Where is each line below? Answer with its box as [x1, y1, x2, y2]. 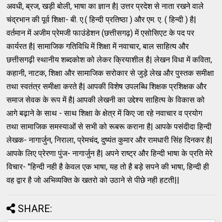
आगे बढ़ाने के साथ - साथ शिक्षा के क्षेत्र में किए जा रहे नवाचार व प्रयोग [6, 108, 203, 118]
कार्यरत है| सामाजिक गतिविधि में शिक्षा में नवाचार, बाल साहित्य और [6, 41, 189, 51]
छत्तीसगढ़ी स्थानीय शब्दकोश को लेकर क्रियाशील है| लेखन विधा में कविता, [6, 55, 213, 64]
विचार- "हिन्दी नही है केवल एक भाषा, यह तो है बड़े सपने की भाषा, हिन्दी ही [6, 162, 210, 171]
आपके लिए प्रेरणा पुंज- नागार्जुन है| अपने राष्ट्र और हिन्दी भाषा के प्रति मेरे [6, 148, 213, 158]
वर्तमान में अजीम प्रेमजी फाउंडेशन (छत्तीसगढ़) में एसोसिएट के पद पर [6, 28, 195, 38]
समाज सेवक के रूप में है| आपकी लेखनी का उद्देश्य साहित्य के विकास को [6, 95, 205, 105]
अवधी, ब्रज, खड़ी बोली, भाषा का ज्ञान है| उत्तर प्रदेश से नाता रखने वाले [6, 1, 204, 11]
